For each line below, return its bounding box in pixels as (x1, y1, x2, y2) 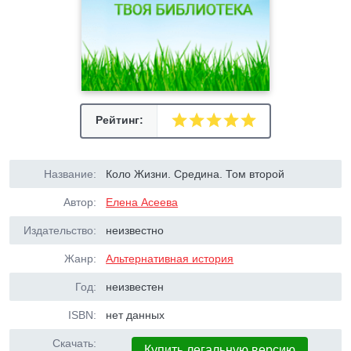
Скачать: (52, 337, 96, 349)
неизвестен (106, 280, 165, 293)
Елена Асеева (106, 196, 179, 208)
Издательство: (24, 224, 96, 237)
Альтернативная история (106, 252, 234, 265)
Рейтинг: (95, 114, 143, 126)
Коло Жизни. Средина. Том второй (106, 168, 285, 180)
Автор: (63, 196, 96, 208)
